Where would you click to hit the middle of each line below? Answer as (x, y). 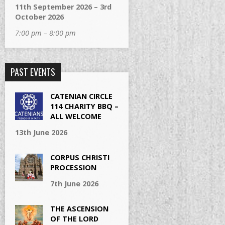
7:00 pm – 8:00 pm (45, 33)
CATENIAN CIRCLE (81, 96)
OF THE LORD (74, 219)
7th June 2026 (74, 184)
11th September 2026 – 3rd (63, 7)
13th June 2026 (41, 132)
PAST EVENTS (33, 72)
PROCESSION (73, 167)
